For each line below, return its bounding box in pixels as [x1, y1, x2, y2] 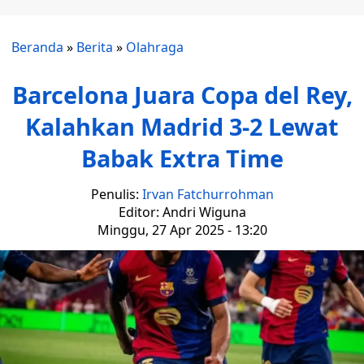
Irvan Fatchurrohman [141, 185, 274, 203]
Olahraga [126, 38, 184, 56]
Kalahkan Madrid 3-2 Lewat [25, 110, 339, 142]
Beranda [11, 38, 63, 56]
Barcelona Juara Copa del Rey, [11, 79, 353, 110]
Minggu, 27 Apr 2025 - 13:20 [97, 221, 267, 239]
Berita [76, 38, 113, 56]
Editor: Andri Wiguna [118, 203, 246, 221]
